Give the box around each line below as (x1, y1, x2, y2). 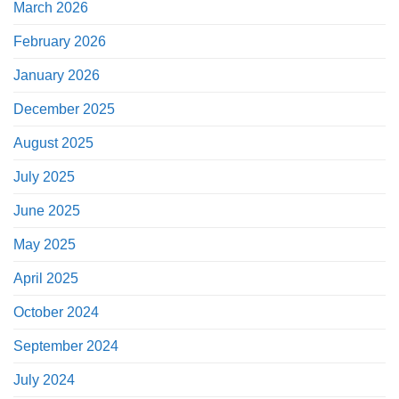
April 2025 (13, 271, 78, 287)
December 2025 (13, 102, 115, 118)
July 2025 (13, 169, 75, 185)
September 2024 (13, 338, 118, 354)
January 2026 (13, 68, 100, 84)
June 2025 (13, 203, 80, 219)
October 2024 (13, 305, 99, 321)
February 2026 (13, 34, 106, 50)
